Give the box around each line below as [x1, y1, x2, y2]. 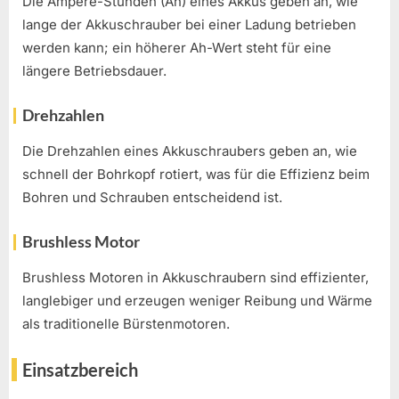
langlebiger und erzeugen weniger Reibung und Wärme [22, 292, 372, 310]
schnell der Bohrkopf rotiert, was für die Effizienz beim [22, 166, 370, 183]
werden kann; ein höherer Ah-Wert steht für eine [22, 39, 331, 57]
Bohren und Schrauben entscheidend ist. [22, 189, 282, 207]
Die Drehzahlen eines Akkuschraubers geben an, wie [22, 142, 357, 160]
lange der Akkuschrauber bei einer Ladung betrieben [22, 16, 356, 34]
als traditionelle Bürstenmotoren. [22, 315, 230, 333]
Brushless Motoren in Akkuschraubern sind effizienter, [22, 269, 369, 287]
